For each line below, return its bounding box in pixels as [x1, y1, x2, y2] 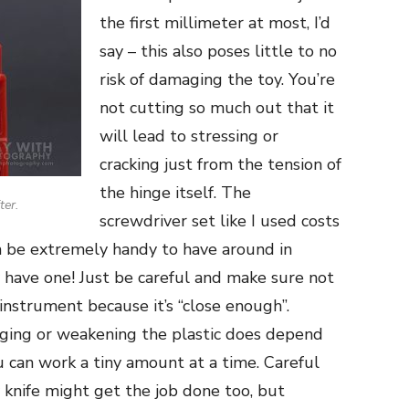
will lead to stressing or [100, 125, 278, 148]
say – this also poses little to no [100, 40, 337, 63]
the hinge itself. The [100, 182, 251, 204]
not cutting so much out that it [100, 97, 334, 120]
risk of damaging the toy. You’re [100, 68, 335, 91]
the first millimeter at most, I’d [100, 12, 330, 35]
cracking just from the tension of [100, 153, 341, 176]
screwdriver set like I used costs [100, 210, 340, 233]
